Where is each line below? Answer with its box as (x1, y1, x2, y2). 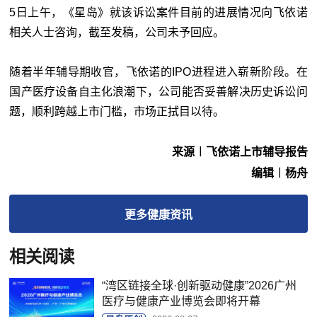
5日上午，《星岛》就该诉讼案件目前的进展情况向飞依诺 (9, 6, 308, 18)
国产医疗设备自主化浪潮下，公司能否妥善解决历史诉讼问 (9, 86, 308, 98)
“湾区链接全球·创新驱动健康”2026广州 (102, 279, 297, 292)
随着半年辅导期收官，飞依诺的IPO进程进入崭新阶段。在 (9, 66, 308, 78)
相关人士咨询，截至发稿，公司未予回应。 (9, 26, 225, 38)
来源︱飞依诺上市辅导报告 (171, 146, 308, 158)
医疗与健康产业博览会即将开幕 (102, 295, 261, 307)
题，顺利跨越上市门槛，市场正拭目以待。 (9, 105, 225, 117)
